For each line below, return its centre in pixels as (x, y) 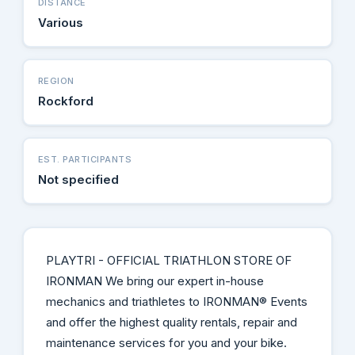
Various (60, 22)
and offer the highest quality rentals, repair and (171, 322)
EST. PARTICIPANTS (84, 159)
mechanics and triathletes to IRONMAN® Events (176, 301)
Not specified (78, 179)
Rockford (65, 101)
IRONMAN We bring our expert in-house (155, 281)
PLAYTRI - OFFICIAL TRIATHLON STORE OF (168, 260)
